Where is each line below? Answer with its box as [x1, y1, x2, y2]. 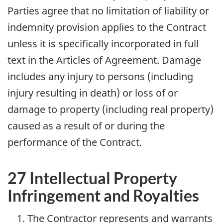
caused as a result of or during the [7, 119, 165, 133]
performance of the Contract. [7, 135, 142, 149]
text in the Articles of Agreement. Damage [7, 53, 201, 67]
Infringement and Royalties [7, 186, 199, 206]
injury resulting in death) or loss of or [7, 86, 178, 100]
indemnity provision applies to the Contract [7, 20, 206, 34]
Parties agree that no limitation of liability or [7, 4, 209, 18]
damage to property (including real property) [7, 103, 214, 116]
